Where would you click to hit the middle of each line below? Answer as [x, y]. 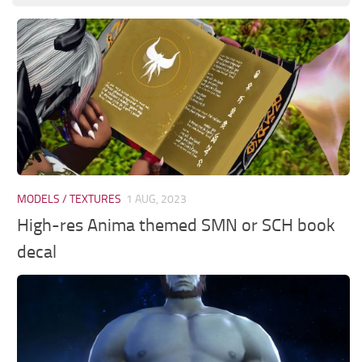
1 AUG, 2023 [157, 199]
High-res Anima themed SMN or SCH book [177, 225]
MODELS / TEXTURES [69, 199]
